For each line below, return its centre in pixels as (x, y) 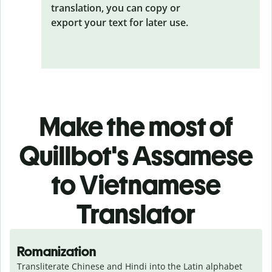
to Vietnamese (136, 185)
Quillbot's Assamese (136, 155)
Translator (136, 214)
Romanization (56, 251)
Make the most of (136, 126)
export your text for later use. (120, 22)
